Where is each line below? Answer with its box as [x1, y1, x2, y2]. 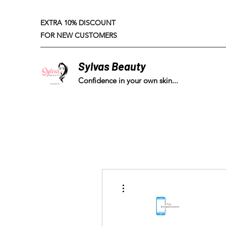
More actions [129, 179, 158, 185]
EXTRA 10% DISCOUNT [40, 18, 116, 27]
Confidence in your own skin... [78, 76, 178, 86]
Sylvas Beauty [78, 60, 146, 73]
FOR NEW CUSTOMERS [40, 31, 117, 40]
